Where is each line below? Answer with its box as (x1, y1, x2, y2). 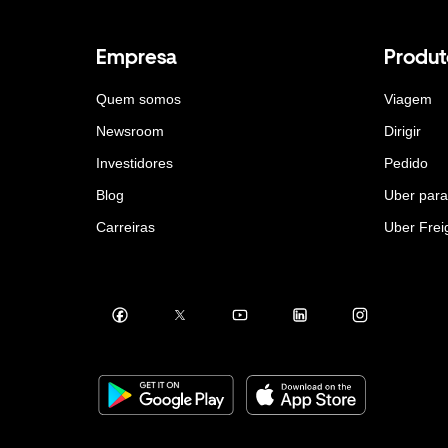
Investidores (96, 154, 173, 171)
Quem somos (96, 90, 181, 107)
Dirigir (384, 122, 421, 139)
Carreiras (96, 218, 155, 235)
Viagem (384, 90, 432, 107)
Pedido (384, 154, 428, 171)
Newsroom (96, 122, 164, 139)
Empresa (96, 44, 177, 69)
